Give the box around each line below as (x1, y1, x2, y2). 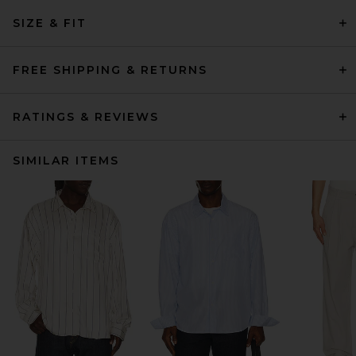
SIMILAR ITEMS (13, 153, 119, 168)
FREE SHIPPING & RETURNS (13, 63, 207, 77)
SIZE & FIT (13, 16, 87, 30)
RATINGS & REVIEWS (13, 110, 159, 124)
